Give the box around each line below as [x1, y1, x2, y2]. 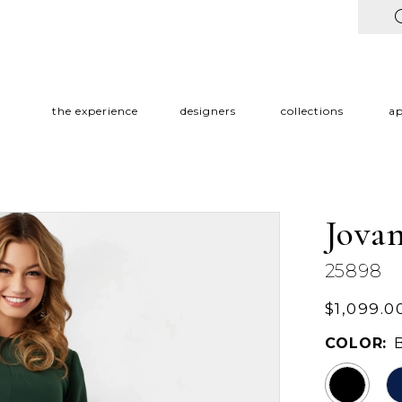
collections [280, 104, 344, 118]
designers [179, 104, 236, 118]
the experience [51, 104, 138, 118]
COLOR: [324, 334, 388, 352]
